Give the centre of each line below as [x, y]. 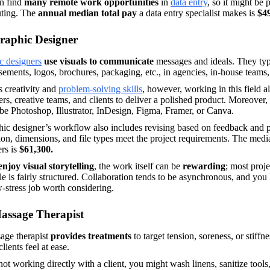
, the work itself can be [138, 166]
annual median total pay [86, 13]
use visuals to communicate [99, 61]
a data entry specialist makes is [197, 13]
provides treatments [91, 236]
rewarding [204, 166]
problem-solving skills [100, 89]
